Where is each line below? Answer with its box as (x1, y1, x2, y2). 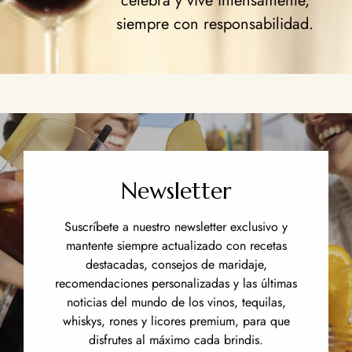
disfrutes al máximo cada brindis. (89, 330, 263, 349)
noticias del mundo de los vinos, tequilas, (66, 292, 286, 311)
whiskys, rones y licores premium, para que (62, 311, 290, 330)
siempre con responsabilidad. (116, 13, 314, 36)
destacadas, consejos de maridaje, (85, 255, 267, 273)
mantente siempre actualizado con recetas (65, 236, 287, 255)
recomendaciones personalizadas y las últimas (55, 273, 297, 292)
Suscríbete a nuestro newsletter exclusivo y (64, 217, 288, 236)
